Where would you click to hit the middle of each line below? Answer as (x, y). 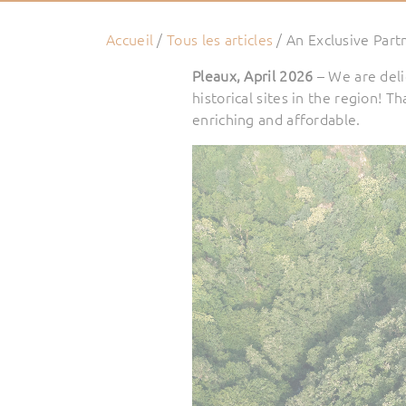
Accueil (130, 39)
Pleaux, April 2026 (253, 76)
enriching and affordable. (276, 119)
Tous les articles (220, 39)
